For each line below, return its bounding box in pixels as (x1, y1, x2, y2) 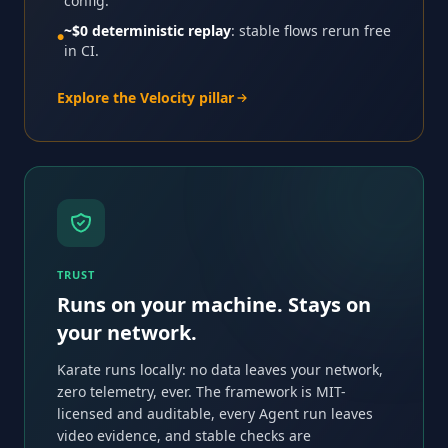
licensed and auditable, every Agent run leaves (57, 403, 373, 423)
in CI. (64, 40, 99, 60)
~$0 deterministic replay (64, 20, 231, 40)
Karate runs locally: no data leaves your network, (57, 359, 383, 379)
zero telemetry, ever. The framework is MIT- (57, 381, 346, 401)
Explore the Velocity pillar (57, 87, 234, 107)
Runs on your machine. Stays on (57, 290, 371, 318)
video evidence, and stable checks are (57, 425, 311, 445)
